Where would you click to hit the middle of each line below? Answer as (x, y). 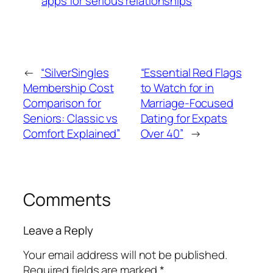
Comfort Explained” (72, 134)
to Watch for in (177, 88)
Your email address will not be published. (125, 255)
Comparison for (62, 103)
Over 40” (162, 134)
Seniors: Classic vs (71, 119)
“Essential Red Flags (191, 73)
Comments (67, 200)
